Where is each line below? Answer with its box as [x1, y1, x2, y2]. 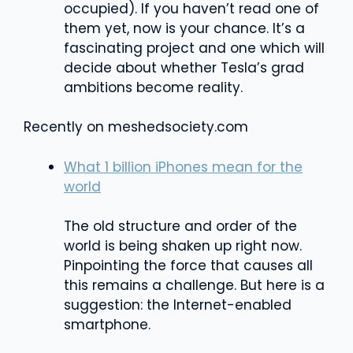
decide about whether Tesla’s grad [64, 58, 304, 77]
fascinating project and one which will [64, 38, 325, 58]
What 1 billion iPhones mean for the [64, 157, 303, 176]
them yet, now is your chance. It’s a [64, 18, 305, 38]
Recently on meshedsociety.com [24, 117, 248, 136]
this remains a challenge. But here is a [64, 275, 325, 295]
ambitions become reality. [64, 77, 243, 97]
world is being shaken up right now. [64, 236, 302, 255]
